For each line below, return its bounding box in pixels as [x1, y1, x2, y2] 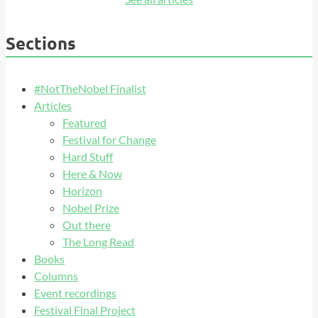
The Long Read [62, 234, 134, 248]
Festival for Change [62, 132, 156, 146]
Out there [62, 217, 111, 231]
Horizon [62, 183, 102, 197]
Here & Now [62, 166, 122, 180]
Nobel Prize [62, 200, 119, 214]
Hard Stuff [62, 149, 113, 163]
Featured [62, 115, 106, 129]
